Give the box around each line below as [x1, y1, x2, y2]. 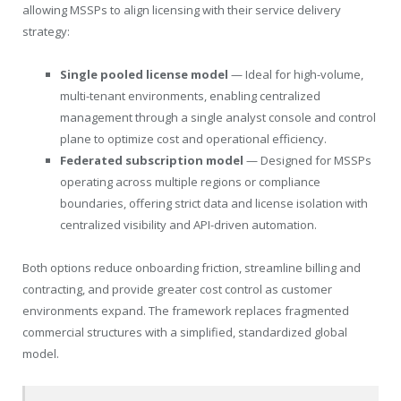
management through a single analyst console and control [60, 109, 376, 126]
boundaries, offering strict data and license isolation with [60, 195, 368, 212]
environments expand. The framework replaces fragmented [22, 303, 349, 320]
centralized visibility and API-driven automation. [60, 217, 317, 234]
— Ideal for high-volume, [231, 66, 363, 83]
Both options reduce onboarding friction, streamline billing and [22, 260, 361, 277]
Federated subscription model [60, 152, 246, 169]
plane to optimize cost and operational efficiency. [60, 131, 327, 148]
